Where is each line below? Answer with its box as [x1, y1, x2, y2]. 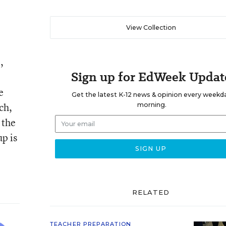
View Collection [126, 24, 176, 31]
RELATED [132, 188, 170, 196]
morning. [137, 101, 166, 108]
